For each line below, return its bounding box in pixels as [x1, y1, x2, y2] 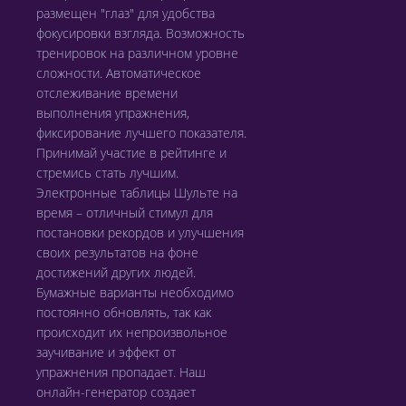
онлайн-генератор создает [36, 383, 196, 401]
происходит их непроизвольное [36, 324, 227, 341]
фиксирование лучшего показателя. [36, 124, 246, 141]
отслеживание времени [36, 84, 178, 101]
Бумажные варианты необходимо [36, 284, 234, 301]
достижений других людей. [36, 264, 196, 281]
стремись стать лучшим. [36, 164, 179, 181]
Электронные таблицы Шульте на [36, 184, 237, 201]
